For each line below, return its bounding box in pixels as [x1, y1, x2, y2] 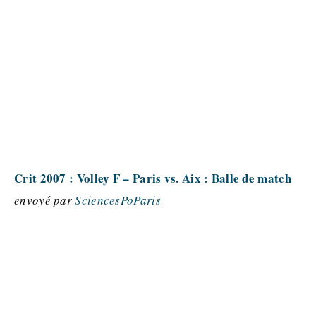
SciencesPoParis [75, 192, 161, 208]
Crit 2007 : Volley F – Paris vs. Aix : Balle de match [14, 169, 291, 187]
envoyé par [14, 192, 75, 208]
